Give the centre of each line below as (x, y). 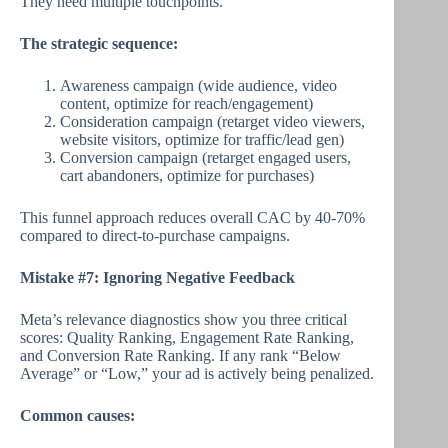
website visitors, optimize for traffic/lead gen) (202, 139)
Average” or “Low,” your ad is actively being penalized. (197, 373)
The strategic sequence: (99, 43)
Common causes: (77, 415)
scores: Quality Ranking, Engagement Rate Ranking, (187, 337)
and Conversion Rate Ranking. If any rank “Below (180, 355)
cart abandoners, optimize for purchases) (187, 175)
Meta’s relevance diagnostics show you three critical (183, 319)
